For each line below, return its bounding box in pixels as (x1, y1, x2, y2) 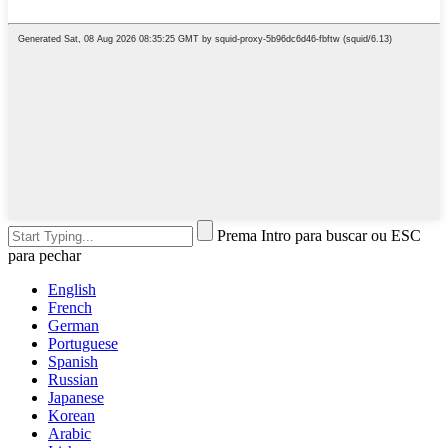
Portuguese (48, 334, 118, 352)
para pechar (8, 246, 81, 264)
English (48, 280, 96, 298)
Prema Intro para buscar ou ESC (217, 226, 421, 244)
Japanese (48, 388, 104, 406)
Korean (48, 406, 95, 424)
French (48, 298, 92, 316)
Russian (48, 370, 98, 388)
